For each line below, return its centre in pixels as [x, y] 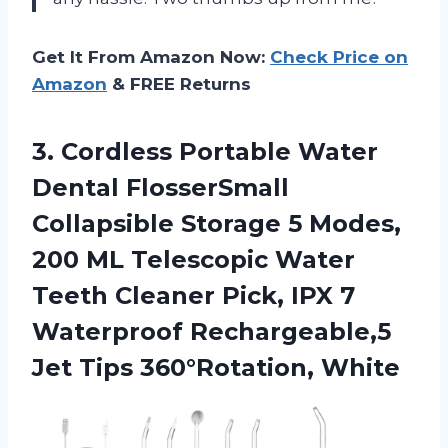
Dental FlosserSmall [160, 187]
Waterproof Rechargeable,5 [211, 331]
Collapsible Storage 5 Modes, [216, 223]
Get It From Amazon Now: [151, 56]
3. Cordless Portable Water [205, 151]
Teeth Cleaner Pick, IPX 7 [193, 295]
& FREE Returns [179, 83]
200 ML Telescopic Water [193, 259]
